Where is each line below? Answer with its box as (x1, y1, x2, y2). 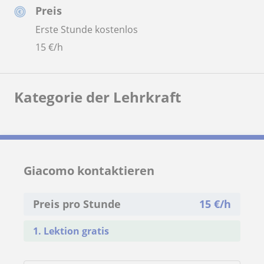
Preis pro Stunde (33, 196, 121, 211)
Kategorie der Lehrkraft (14, 87, 181, 107)
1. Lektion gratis (33, 224, 109, 237)
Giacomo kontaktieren (24, 162, 154, 179)
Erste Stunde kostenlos (35, 22, 138, 36)
